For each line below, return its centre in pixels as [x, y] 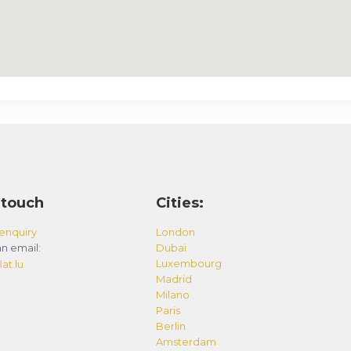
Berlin [170, 326]
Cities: [179, 203]
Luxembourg [188, 263]
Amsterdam [186, 342]
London [175, 232]
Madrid [174, 279]
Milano [172, 295]
